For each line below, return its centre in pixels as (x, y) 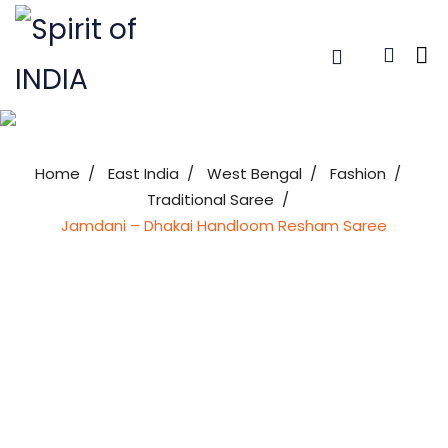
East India (143, 173)
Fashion (357, 173)
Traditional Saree (210, 199)
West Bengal (254, 173)
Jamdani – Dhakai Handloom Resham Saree (224, 225)
